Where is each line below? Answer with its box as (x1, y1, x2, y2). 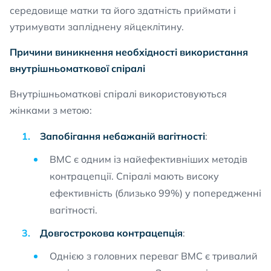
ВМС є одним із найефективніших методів (50, 153, 247, 165)
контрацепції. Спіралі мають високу (50, 170, 219, 182)
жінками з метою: (10, 104, 92, 116)
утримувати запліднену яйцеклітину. (10, 21, 184, 33)
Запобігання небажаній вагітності (40, 130, 205, 142)
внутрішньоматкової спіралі (10, 62, 145, 74)
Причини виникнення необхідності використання (10, 46, 248, 58)
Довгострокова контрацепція (40, 227, 183, 239)
